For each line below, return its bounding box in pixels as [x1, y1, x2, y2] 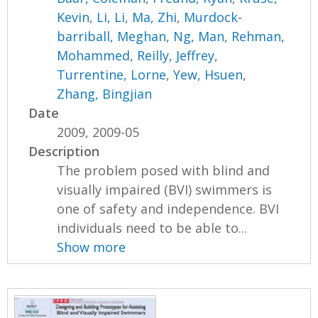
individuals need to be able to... [57, 219, 248, 236]
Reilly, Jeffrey [137, 46, 215, 64]
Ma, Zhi [132, 8, 177, 26]
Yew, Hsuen [173, 65, 243, 83]
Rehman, [231, 27, 285, 45]
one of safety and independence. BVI [57, 199, 280, 217]
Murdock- [184, 8, 243, 26]
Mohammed [57, 46, 131, 64]
